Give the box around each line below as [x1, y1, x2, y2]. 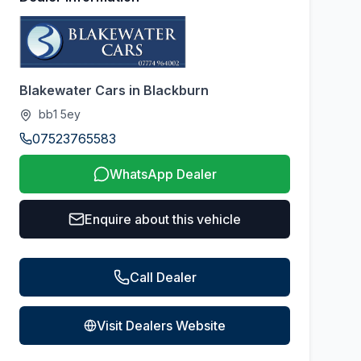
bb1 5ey [35, 107, 81, 121]
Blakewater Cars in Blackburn [19, 82, 209, 98]
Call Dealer [129, 269, 197, 285]
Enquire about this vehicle [85, 211, 241, 227]
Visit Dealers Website [97, 317, 226, 334]
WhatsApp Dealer [109, 166, 217, 182]
